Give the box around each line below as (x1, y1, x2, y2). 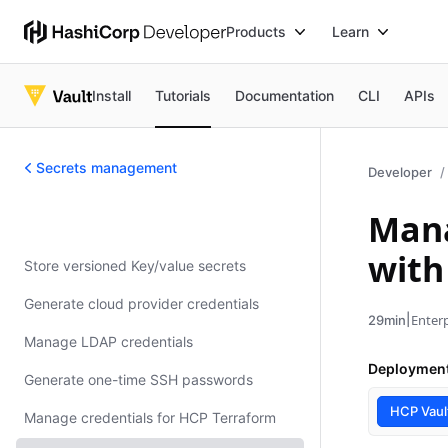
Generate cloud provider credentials (24, 295, 259, 312)
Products (226, 22, 287, 40)
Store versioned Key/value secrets (24, 257, 246, 274)
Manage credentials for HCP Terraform (24, 409, 276, 426)
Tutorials (155, 86, 212, 104)
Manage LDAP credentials (24, 333, 193, 350)
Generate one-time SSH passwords (24, 371, 253, 388)
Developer (368, 164, 432, 180)
